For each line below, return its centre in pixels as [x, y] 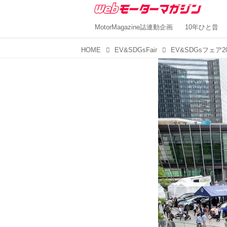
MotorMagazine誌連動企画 [134, 27]
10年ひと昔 [202, 27]
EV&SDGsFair [136, 50]
